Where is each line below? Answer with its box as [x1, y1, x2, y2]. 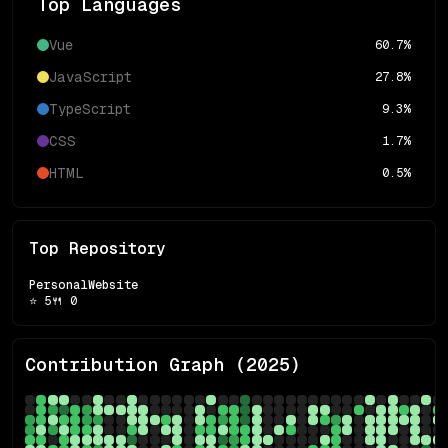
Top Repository [29, 239, 166, 258]
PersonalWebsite [29, 278, 138, 292]
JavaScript [49, 69, 132, 85]
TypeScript [49, 101, 131, 117]
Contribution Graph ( [25, 354, 246, 375]
